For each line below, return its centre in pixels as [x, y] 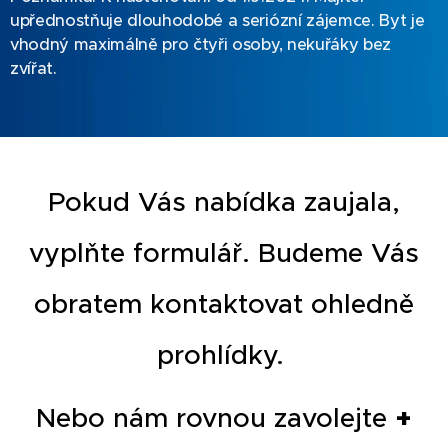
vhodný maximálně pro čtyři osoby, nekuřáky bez [200, 45]
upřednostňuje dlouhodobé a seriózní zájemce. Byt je [217, 21]
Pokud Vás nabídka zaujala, [224, 202]
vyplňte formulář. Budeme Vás [224, 253]
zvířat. [33, 69]
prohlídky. [224, 355]
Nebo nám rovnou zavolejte [215, 418]
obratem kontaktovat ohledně [224, 304]
